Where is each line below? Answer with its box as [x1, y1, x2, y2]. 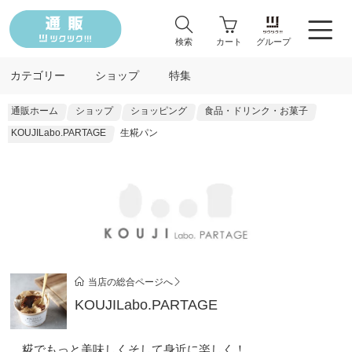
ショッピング [130, 105, 187, 117]
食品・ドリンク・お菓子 [204, 105, 309, 117]
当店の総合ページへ [87, 276, 173, 288]
